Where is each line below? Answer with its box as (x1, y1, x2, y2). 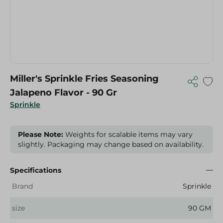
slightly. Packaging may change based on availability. (18, 140, 204, 149)
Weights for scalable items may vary (63, 130, 193, 139)
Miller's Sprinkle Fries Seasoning (10, 73, 159, 84)
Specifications (10, 166, 61, 175)
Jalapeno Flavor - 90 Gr (10, 87, 117, 98)
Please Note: (18, 130, 63, 139)
